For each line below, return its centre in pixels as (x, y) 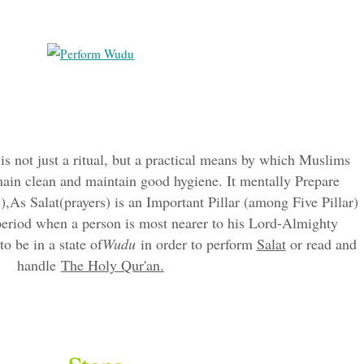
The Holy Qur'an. (113, 264)
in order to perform (196, 243)
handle (39, 264)
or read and (321, 243)
